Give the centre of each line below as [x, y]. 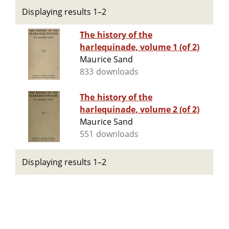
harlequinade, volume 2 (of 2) [140, 110]
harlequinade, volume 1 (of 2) [140, 47]
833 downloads [109, 72]
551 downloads [109, 134]
